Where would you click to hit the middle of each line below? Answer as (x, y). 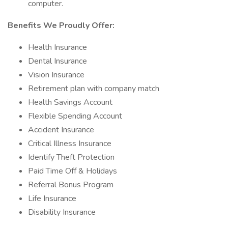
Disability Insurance (62, 212)
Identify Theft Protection (71, 157)
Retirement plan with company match (94, 89)
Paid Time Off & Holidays (73, 171)
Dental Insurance (58, 61)
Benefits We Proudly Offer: (61, 25)
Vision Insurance (56, 75)
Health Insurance (58, 47)
